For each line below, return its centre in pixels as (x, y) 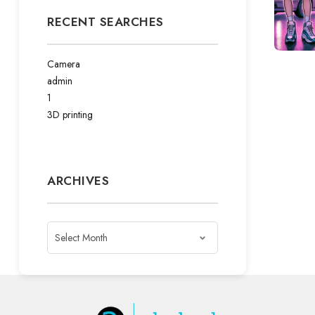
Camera (64, 64)
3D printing (70, 115)
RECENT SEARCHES (105, 22)
